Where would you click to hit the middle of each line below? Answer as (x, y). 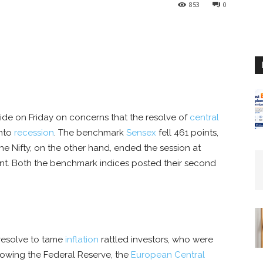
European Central (168, 255)
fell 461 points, (187, 133)
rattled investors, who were (156, 240)
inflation (82, 240)
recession (34, 133)
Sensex (141, 133)
